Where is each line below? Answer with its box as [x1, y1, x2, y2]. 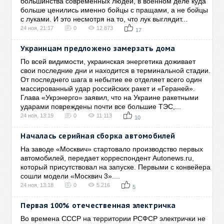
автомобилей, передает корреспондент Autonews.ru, [20, 154, 194, 162]
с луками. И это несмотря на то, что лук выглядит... [20, 15, 188, 23]
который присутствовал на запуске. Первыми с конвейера [20, 163, 211, 171]
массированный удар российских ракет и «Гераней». [20, 84, 195, 92]
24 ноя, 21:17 [20, 25, 54, 31]
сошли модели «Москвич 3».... [20, 172, 120, 180]
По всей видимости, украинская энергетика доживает [20, 57, 196, 65]
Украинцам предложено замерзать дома [20, 44, 175, 53]
